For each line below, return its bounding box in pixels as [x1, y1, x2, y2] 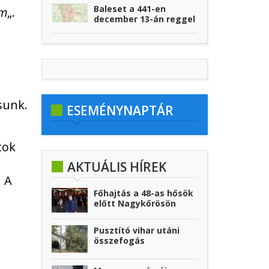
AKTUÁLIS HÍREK [67, 159, 166, 176]
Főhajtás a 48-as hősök [94, 187, 194, 199]
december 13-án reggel [94, 13, 196, 25]
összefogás [94, 234, 145, 246]
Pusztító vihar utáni [94, 224, 180, 236]
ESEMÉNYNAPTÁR [66, 102, 174, 119]
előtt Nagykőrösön [94, 198, 177, 210]
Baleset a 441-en [94, 3, 166, 15]
